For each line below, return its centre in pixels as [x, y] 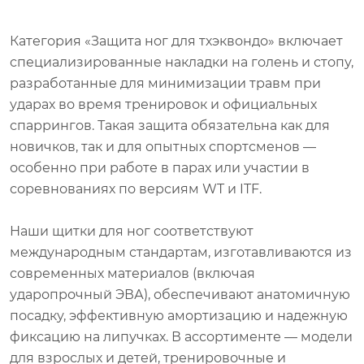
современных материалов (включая [132, 273]
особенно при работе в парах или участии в [160, 167]
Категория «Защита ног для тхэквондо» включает [176, 40]
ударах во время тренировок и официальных [163, 104]
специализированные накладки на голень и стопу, [182, 61]
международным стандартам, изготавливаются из [181, 251]
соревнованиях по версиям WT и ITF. [136, 188]
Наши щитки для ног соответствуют [132, 230]
